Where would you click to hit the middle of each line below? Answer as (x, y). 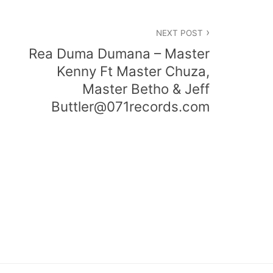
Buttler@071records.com (130, 106)
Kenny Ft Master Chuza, (133, 71)
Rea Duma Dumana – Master (119, 53)
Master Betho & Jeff (146, 88)
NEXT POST (179, 33)
